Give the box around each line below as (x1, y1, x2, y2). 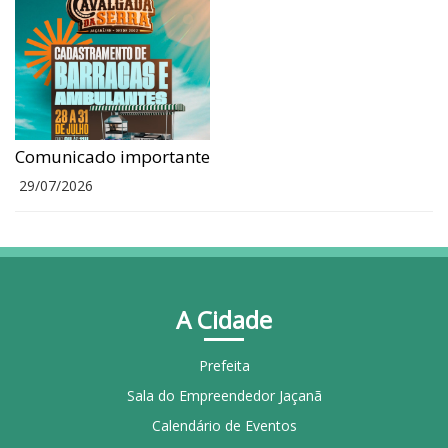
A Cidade (176, 302, 272, 336)
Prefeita (198, 355, 250, 375)
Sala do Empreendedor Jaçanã (126, 385, 322, 405)
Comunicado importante (15, 144, 210, 168)
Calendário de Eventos (151, 415, 297, 435)
